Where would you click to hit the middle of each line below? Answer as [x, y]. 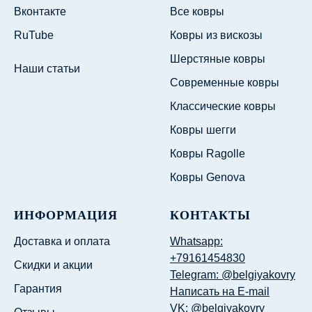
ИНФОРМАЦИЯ [66, 215]
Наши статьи [47, 68]
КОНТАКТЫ [210, 215]
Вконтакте [40, 11]
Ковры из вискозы [216, 35]
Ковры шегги [203, 130]
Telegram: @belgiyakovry [233, 274]
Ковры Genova [208, 177]
